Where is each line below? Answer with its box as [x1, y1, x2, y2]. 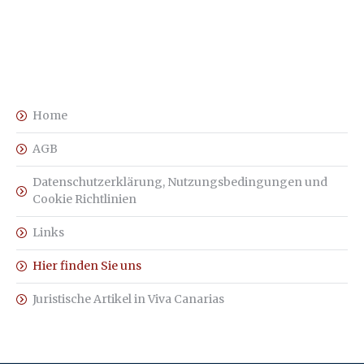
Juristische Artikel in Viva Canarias [32, 292, 224, 306]
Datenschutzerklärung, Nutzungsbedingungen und [32, 175, 327, 189]
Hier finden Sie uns [32, 258, 141, 273]
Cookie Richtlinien [32, 192, 136, 206]
